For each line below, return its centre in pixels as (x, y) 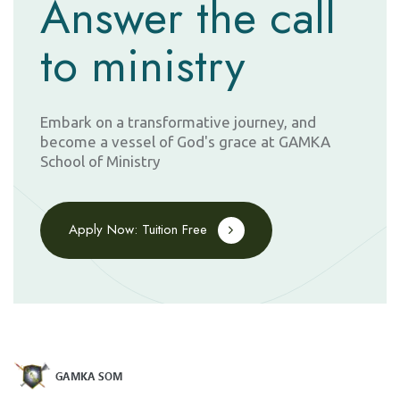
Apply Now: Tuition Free (137, 230)
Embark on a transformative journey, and (178, 121)
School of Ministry (100, 161)
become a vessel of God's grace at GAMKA (185, 141)
